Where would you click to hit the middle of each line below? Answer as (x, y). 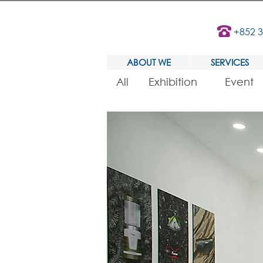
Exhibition (173, 82)
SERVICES (230, 62)
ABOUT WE (149, 62)
